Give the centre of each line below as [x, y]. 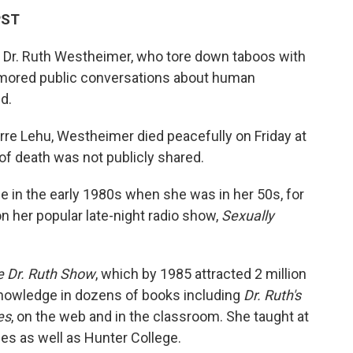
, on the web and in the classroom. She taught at [160, 317]
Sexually [248, 216]
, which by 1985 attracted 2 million [201, 274]
